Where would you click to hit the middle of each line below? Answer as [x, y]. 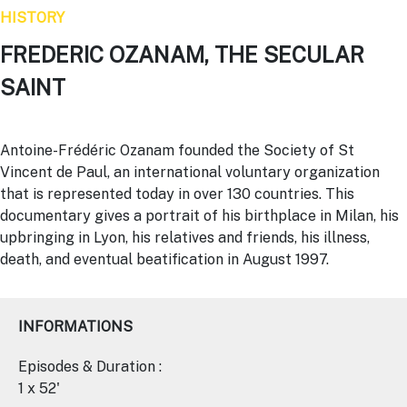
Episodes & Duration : [90, 367]
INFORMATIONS [75, 327]
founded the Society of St [264, 150]
